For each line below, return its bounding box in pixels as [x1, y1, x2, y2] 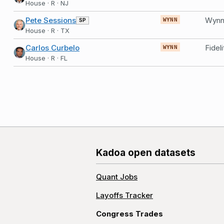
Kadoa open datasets [96, 147, 195, 158]
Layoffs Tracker [96, 190, 153, 200]
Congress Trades [96, 209, 163, 218]
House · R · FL [25, 54, 67, 62]
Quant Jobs [96, 172, 137, 181]
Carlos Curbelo [25, 43, 79, 52]
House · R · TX [25, 26, 69, 34]
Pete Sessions [25, 15, 76, 25]
